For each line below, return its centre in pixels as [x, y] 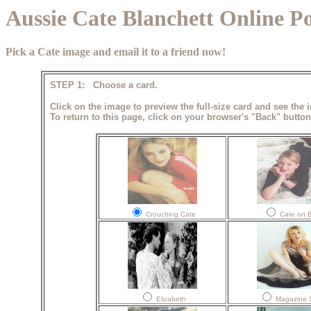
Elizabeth [170, 299]
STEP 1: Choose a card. [103, 85]
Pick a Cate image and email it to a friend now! [116, 52]
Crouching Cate [170, 215]
